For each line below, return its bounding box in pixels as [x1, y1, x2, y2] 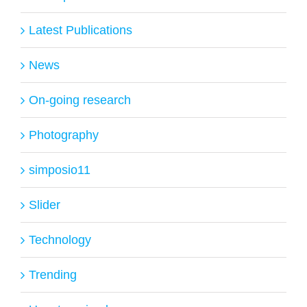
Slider [29, 197, 60, 212]
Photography [29, 127, 99, 142]
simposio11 [29, 162, 90, 177]
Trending [29, 267, 77, 282]
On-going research [29, 93, 131, 107]
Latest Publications [29, 23, 132, 37]
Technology [29, 232, 91, 247]
